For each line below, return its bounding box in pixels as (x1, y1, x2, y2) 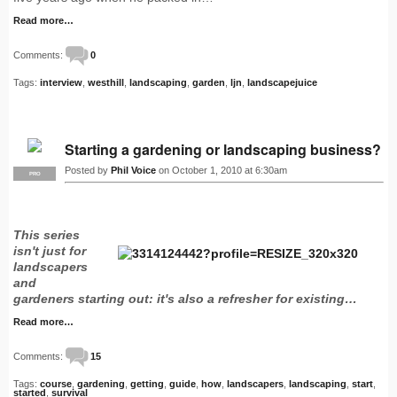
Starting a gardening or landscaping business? (65, 139, 381, 160)
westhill (88, 77, 124, 89)
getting (130, 378, 164, 390)
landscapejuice (247, 77, 317, 89)
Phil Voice (111, 165, 156, 176)
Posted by (65, 165, 111, 176)
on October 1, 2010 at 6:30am (156, 165, 287, 176)
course (40, 378, 72, 390)
